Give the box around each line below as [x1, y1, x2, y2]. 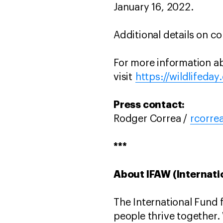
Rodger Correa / [113, 114, 190, 124]
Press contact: [113, 100, 185, 111]
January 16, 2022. [113, 2, 197, 13]
